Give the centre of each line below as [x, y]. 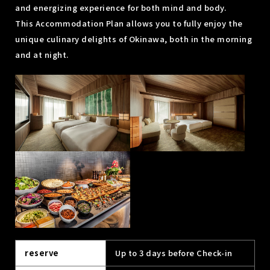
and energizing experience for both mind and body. [121, 7]
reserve [42, 253]
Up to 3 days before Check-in [174, 253]
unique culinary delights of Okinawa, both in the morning [134, 39]
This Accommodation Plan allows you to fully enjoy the [129, 23]
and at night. [42, 54]
